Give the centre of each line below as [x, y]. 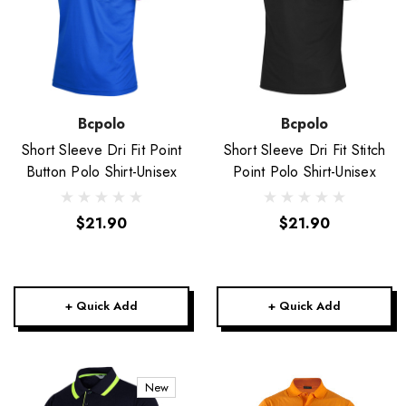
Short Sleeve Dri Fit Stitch [304, 150]
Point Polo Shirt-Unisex [304, 172]
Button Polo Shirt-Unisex [101, 172]
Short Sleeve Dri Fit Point [101, 150]
